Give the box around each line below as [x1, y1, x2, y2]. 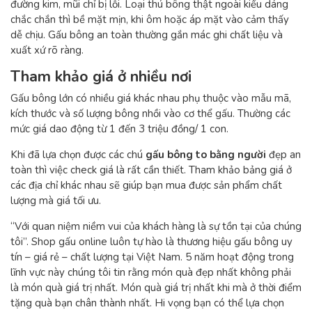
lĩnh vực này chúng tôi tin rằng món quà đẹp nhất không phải [10, 265, 291, 279]
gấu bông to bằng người [146, 148, 266, 162]
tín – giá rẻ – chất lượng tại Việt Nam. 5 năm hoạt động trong [10, 250, 294, 264]
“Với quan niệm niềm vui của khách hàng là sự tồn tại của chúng [10, 219, 302, 233]
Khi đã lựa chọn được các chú [10, 148, 146, 162]
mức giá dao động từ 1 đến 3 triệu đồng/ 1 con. [10, 122, 228, 136]
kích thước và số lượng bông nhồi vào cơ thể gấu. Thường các [10, 107, 290, 120]
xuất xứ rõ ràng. [10, 42, 84, 57]
